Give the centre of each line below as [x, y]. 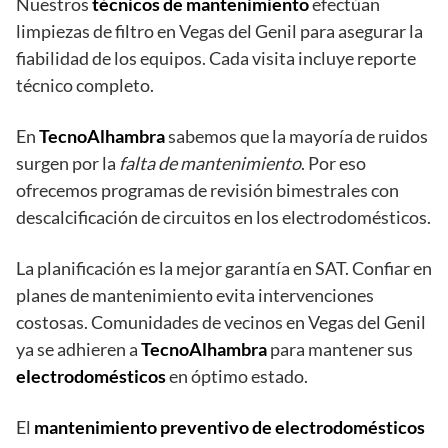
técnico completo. [85, 85]
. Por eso [333, 163]
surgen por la [67, 163]
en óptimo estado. [237, 376]
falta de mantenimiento [210, 163]
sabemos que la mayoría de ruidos [296, 136]
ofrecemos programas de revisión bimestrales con [207, 190]
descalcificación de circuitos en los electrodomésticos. [223, 217]
